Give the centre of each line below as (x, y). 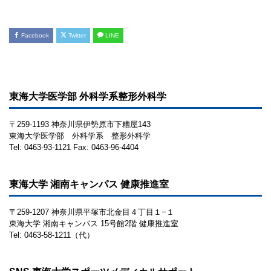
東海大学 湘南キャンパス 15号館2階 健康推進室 (94, 224)
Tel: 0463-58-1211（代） (52, 235)
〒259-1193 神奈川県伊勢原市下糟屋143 (80, 124)
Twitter (76, 35)
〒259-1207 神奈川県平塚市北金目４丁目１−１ (92, 212)
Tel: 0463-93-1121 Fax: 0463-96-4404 (74, 147)
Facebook (34, 35)
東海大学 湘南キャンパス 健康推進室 (89, 184)
